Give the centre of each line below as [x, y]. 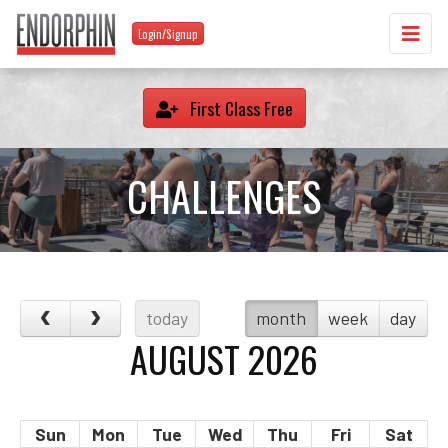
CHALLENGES [224, 196]
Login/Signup [167, 33]
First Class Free [239, 108]
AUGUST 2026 [224, 358]
